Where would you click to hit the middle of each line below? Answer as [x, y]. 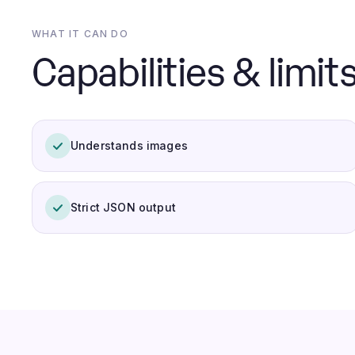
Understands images [129, 145]
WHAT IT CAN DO [80, 34]
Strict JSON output [123, 207]
